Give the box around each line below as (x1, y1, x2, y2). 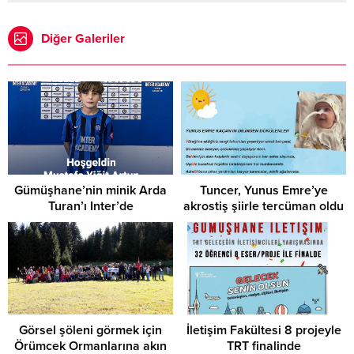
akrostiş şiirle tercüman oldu (183, 198, 344, 214)
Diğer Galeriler (41, 31, 125, 47)
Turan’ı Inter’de (47, 198, 134, 214)
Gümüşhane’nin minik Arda (14, 182, 167, 198)
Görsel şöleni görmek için (19, 322, 162, 339)
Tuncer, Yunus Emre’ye (199, 182, 328, 198)
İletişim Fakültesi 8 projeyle (186, 322, 341, 339)
